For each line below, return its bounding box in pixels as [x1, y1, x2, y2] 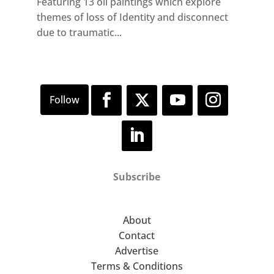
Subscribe [113, 170, 161, 184]
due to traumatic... [36, 25, 122, 39]
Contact [119, 229, 155, 243]
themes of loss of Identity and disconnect [36, 10, 228, 24]
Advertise [115, 244, 159, 258]
